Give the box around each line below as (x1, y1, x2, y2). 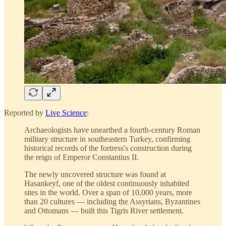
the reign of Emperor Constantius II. (24, 152, 139, 161)
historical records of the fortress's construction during (24, 143, 192, 152)
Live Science (45, 108, 87, 117)
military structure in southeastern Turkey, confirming (24, 134, 190, 143)
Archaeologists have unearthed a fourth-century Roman (24, 125, 200, 134)
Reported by (4, 108, 45, 117)
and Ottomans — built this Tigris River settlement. (24, 206, 184, 215)
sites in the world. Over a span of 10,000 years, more (24, 188, 192, 197)
